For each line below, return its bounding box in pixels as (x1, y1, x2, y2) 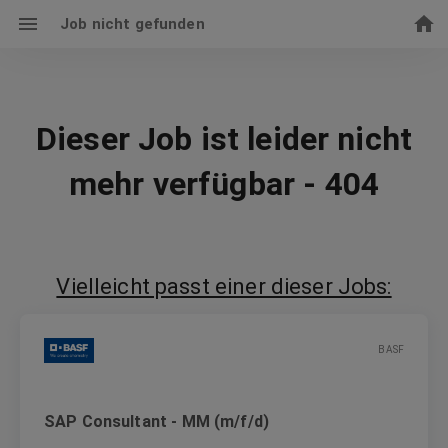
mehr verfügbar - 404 (69, 164, 379, 203)
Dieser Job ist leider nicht (35, 119, 413, 158)
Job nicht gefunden (60, 15, 205, 33)
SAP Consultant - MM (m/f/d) (44, 411, 270, 431)
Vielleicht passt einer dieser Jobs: (56, 273, 392, 299)
